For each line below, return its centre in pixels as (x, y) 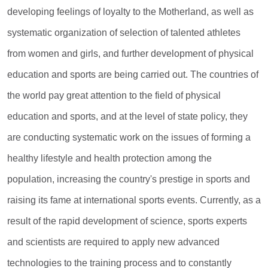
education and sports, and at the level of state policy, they (127, 116)
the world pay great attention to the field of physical (114, 95)
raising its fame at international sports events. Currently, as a (134, 200)
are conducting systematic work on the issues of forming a (129, 137)
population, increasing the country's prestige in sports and (129, 179)
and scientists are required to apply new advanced (113, 242)
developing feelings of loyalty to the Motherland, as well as (130, 12)
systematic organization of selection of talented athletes (124, 33)
